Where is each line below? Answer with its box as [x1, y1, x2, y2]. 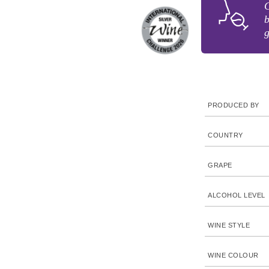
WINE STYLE [208, 222, 250, 229]
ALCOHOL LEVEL [208, 192, 265, 199]
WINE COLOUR [208, 252, 259, 259]
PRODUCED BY [208, 101, 259, 109]
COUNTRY [208, 131, 243, 139]
